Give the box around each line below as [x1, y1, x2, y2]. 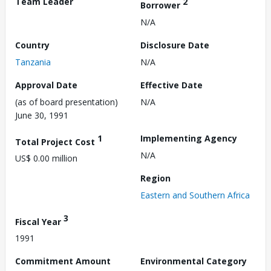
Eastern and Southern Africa [140, 189, 250, 201]
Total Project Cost [15, 135, 97, 148]
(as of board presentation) [15, 96, 118, 108]
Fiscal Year [15, 215, 64, 227]
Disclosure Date [140, 39, 209, 51]
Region [140, 172, 171, 184]
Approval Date [15, 79, 77, 91]
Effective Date [140, 79, 203, 91]
